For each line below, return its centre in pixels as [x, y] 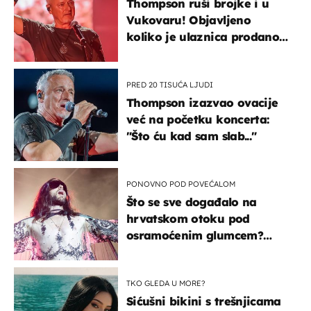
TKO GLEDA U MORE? [166, 283]
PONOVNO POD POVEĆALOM [181, 184]
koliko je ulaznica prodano [203, 36]
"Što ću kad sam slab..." [192, 136]
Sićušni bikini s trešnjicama [204, 301]
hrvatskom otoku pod [188, 218]
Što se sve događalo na [192, 202]
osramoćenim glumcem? [195, 235]
